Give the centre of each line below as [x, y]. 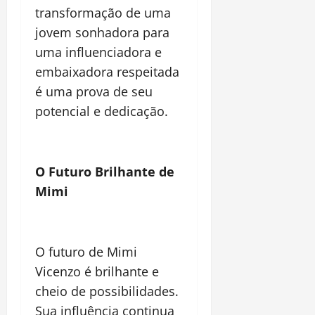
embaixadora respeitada [107, 72]
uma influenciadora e [98, 52]
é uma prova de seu [94, 92]
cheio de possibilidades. [107, 291]
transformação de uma [103, 13]
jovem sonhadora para [102, 33]
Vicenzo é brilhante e [97, 272]
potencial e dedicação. [102, 111]
